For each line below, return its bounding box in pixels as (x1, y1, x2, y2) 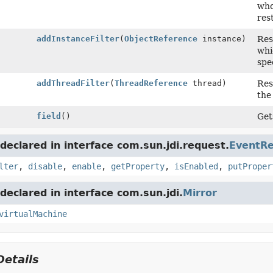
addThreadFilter (36, 79, 110, 88)
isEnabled (174, 161, 218, 171)
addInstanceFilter (36, 34, 119, 43)
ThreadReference (114, 79, 188, 88)
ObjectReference (124, 34, 197, 43)
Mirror (182, 187, 217, 199)
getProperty (110, 161, 165, 171)
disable (27, 161, 62, 171)
